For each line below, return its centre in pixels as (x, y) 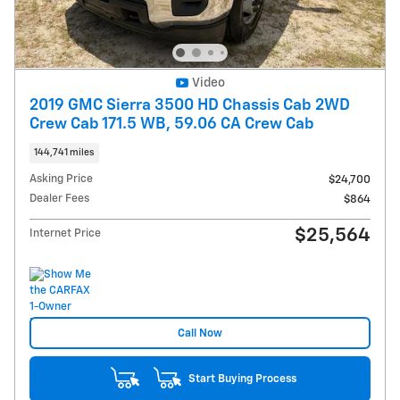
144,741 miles (64, 152)
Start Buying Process (242, 379)
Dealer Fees (59, 199)
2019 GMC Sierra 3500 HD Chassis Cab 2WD (190, 105)
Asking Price (61, 179)
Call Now (200, 333)
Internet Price (65, 234)
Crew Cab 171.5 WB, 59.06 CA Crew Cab (172, 124)
